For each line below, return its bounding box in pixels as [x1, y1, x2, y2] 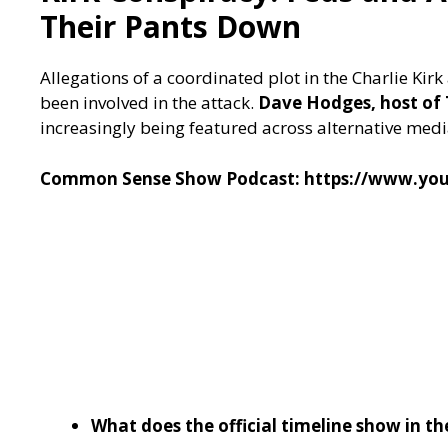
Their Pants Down [40, 6, 301, 48]
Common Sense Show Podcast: [40, 166, 300, 190]
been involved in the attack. [40, 91, 258, 115]
